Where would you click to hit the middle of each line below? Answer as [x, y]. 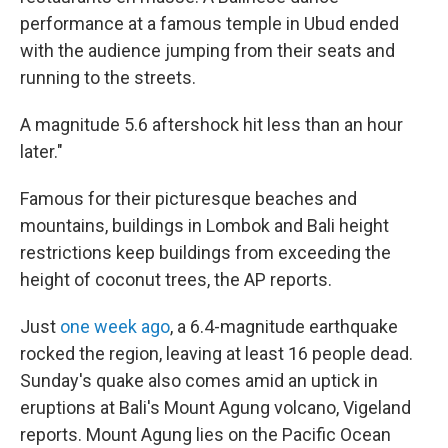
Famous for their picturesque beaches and [188, 198]
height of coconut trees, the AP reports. [176, 279]
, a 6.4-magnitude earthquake [284, 326]
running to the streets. [108, 77]
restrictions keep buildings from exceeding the [205, 252]
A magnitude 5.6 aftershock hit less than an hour [211, 124]
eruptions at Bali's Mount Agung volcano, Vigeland [215, 407]
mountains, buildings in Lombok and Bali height [204, 225]
